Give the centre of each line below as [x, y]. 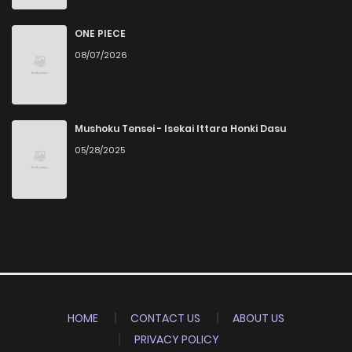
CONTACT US [165, 319]
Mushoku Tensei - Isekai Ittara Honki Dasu [180, 128]
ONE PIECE [100, 34]
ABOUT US [258, 319]
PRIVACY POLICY [177, 340]
